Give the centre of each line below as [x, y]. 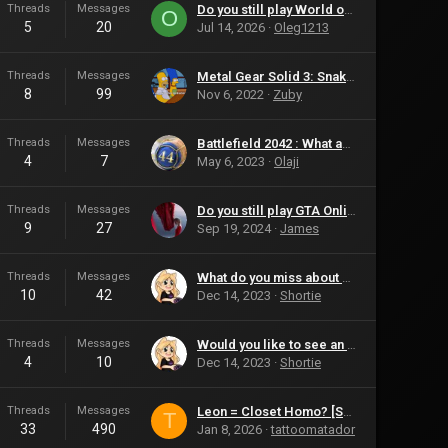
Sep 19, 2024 [234, 228]
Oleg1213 [301, 27]
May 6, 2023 [231, 161]
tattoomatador [313, 429]
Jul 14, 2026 [231, 27]
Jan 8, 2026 [229, 429]
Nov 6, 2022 [230, 94]
